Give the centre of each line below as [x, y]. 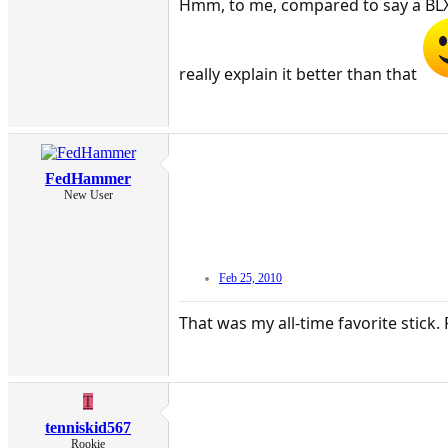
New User [88, 195]
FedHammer [88, 179]
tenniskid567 [88, 428]
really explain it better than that [300, 74]
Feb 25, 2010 [250, 278]
